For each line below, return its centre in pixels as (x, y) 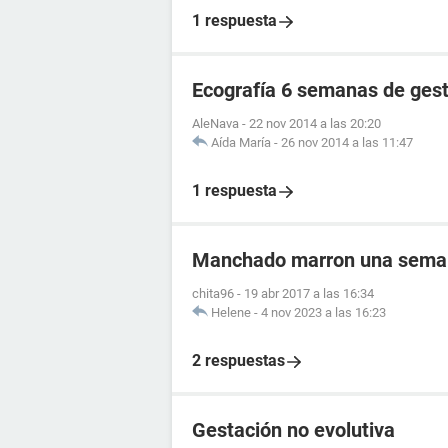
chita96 (213, 293)
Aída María (241, 142)
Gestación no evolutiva (293, 430)
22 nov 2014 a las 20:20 (315, 123)
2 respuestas (238, 360)
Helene (231, 312)
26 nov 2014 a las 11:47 (347, 142)
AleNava (215, 123)
